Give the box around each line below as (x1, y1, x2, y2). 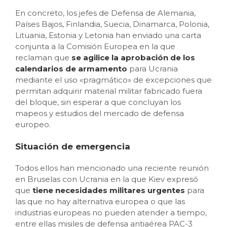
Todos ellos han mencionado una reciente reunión (15, 163, 209, 173)
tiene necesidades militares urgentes (32, 185, 185, 195)
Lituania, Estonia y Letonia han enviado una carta (15, 30, 201, 40)
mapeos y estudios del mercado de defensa (15, 108, 184, 118)
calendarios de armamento (15, 64, 127, 73)
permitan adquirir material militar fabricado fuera (15, 86, 202, 96)
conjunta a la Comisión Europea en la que (15, 42, 175, 51)
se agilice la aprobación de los (71, 53, 195, 62)
